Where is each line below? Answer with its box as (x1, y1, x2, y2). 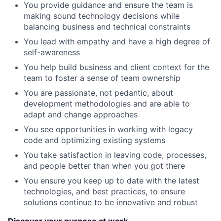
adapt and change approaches (24, 110, 138, 120)
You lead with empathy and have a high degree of (24, 37, 210, 47)
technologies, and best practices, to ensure (24, 186, 185, 197)
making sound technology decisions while (24, 11, 180, 21)
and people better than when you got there (24, 161, 185, 171)
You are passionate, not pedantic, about (24, 88, 173, 98)
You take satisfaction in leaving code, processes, (24, 150, 206, 160)
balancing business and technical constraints (24, 22, 190, 32)
